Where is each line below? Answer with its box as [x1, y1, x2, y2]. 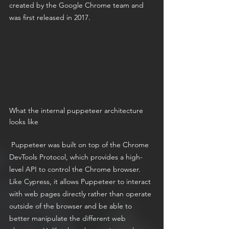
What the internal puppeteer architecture [9, 106, 145, 116]
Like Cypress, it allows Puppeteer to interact [9, 177, 153, 187]
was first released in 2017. [9, 13, 90, 22]
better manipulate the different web [9, 214, 128, 223]
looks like [9, 117, 38, 127]
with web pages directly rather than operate [9, 189, 153, 199]
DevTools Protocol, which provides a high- [9, 152, 143, 162]
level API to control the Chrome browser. [9, 165, 143, 174]
